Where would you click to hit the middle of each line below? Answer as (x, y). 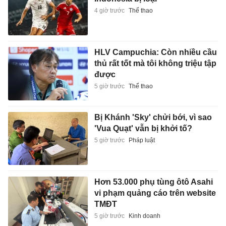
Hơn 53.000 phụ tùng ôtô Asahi (153, 182)
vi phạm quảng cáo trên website (155, 193)
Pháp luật (142, 140)
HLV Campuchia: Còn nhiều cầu (155, 52)
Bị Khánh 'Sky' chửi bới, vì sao (153, 117)
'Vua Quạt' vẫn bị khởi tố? (143, 128)
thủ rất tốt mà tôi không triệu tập (155, 64)
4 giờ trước (109, 10)
